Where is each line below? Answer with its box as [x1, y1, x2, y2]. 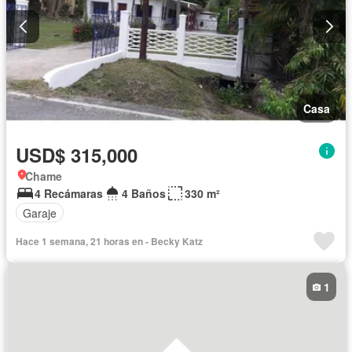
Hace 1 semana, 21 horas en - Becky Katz [16, 234, 203, 249]
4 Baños [122, 185, 166, 202]
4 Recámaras [35, 185, 103, 202]
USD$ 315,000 [16, 141, 137, 169]
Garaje [23, 204, 57, 221]
